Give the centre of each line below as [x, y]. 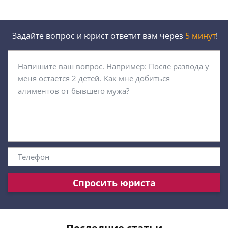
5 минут [201, 36]
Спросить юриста [114, 182]
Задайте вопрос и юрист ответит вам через [98, 36]
